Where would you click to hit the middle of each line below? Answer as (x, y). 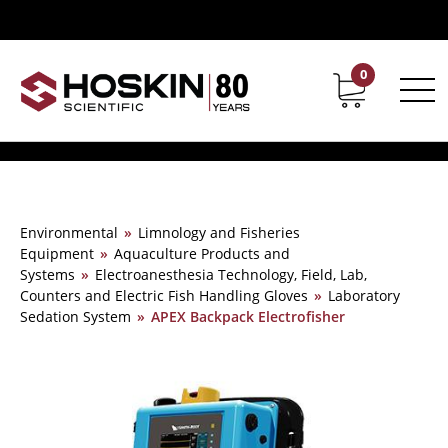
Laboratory (364, 295)
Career (407, 80)
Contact (325, 80)
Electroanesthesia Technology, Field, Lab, (231, 274)
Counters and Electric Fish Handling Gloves (164, 295)
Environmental (69, 232)
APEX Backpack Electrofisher (248, 316)
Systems (47, 274)
